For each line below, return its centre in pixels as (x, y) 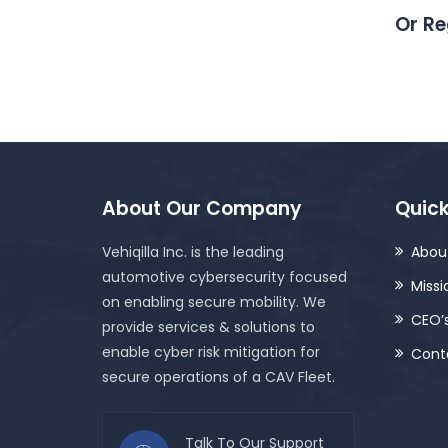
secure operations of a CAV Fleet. (218, 377)
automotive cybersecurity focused (224, 277)
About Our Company (202, 208)
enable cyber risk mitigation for (211, 352)
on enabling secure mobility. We (214, 302)
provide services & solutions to (208, 327)
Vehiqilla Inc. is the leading (193, 252)
